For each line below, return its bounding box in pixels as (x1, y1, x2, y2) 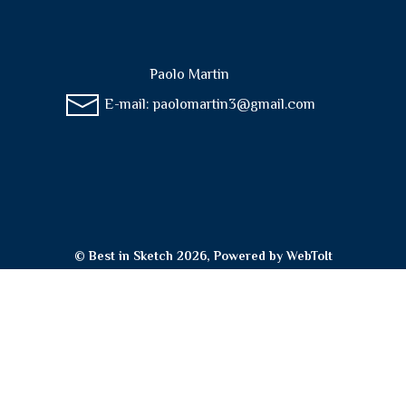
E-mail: (100, 95, 153, 112)
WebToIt (285, 247, 333, 263)
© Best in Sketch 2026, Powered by (73, 247, 286, 263)
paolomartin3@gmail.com (152, 95, 315, 112)
